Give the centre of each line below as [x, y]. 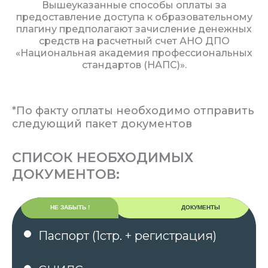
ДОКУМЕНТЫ [201, 207]
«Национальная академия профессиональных [134, 53]
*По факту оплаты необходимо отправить [133, 111]
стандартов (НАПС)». [134, 65]
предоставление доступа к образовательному [134, 17]
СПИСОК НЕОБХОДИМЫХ [103, 158]
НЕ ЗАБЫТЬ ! [70, 207]
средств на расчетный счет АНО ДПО [134, 41]
